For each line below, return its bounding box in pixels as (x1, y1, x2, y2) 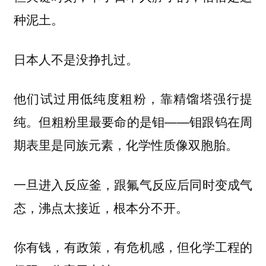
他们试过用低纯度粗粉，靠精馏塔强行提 (13, 89, 253, 107)
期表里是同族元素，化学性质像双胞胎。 (13, 135, 238, 154)
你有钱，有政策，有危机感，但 (13, 237, 190, 256)
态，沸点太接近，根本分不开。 (13, 198, 188, 216)
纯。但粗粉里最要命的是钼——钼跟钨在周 (13, 112, 253, 131)
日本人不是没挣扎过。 (13, 49, 138, 68)
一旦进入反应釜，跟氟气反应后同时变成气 (13, 175, 253, 193)
